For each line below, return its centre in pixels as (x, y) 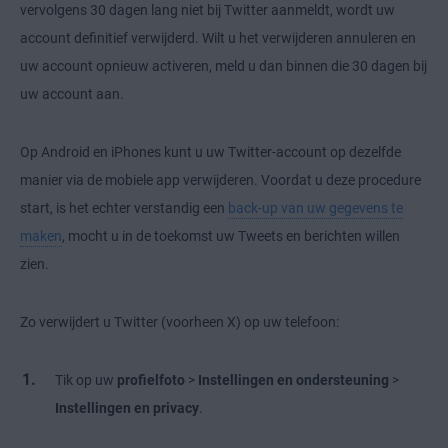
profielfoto (151, 380)
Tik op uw (86, 380)
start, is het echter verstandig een (124, 208)
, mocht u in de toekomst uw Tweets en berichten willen (231, 236)
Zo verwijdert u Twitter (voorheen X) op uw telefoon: (179, 322)
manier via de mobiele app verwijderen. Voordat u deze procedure (220, 180)
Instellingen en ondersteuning (293, 380)
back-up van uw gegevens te (315, 208)
